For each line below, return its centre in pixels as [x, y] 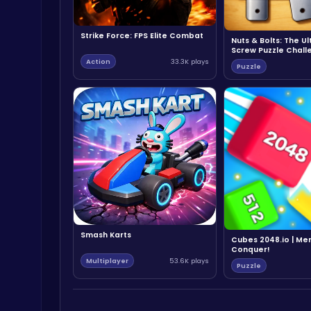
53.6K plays [189, 261]
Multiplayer [107, 261]
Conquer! [251, 250]
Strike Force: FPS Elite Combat [142, 36]
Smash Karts [106, 235]
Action [98, 61]
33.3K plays [190, 61]
